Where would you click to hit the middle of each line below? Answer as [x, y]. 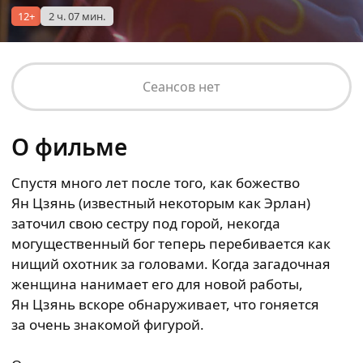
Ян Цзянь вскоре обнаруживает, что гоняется [165, 304]
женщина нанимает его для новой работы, [157, 284]
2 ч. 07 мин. [77, 16]
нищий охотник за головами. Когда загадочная [171, 264]
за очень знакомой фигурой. [108, 325]
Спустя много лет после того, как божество [156, 183]
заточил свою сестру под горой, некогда [146, 223]
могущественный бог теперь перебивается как [171, 243]
